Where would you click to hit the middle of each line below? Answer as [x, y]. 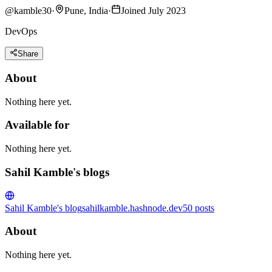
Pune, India [86, 10]
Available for [37, 125]
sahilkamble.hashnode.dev [132, 208]
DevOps [21, 31]
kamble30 [33, 10]
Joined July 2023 [153, 10]
